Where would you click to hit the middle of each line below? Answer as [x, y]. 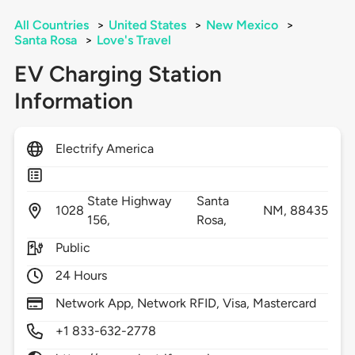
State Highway [129, 201]
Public [73, 248]
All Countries [51, 25]
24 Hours [81, 276]
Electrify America [105, 149]
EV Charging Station [118, 74]
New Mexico [242, 25]
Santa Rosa [45, 40]
